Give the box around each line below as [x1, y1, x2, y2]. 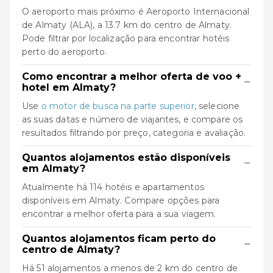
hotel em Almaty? [22, 81, 116, 93]
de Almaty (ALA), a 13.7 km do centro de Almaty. [22, 19, 232, 30]
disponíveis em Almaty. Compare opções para [22, 194, 220, 206]
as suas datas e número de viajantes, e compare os [22, 113, 243, 125]
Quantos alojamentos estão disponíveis [22, 151, 230, 163]
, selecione [194, 100, 240, 112]
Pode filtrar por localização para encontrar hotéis [22, 32, 230, 44]
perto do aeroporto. [22, 46, 107, 57]
